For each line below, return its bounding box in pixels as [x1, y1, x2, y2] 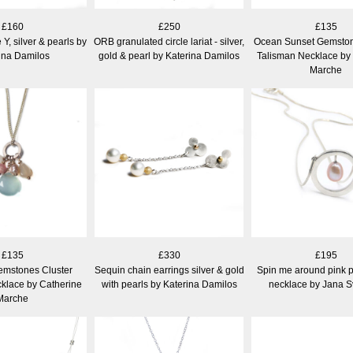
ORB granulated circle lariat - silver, [94, 35, 244, 47]
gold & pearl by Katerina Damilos [98, 50, 240, 61]
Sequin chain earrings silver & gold [94, 264, 244, 276]
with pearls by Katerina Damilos [101, 278, 237, 290]
